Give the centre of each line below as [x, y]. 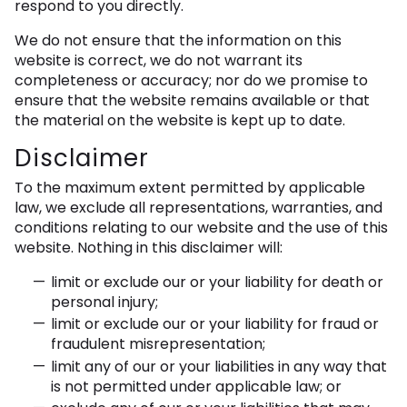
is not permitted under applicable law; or [196, 386]
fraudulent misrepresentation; [158, 344]
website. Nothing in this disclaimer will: [149, 248]
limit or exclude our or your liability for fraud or [215, 324]
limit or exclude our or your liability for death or [217, 283]
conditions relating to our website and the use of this [201, 228]
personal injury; [104, 303]
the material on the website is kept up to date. [180, 121]
